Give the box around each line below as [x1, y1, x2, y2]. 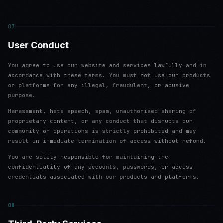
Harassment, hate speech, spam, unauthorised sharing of [8, 108, 196, 114]
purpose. [8, 92, 36, 99]
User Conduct [8, 40, 69, 50]
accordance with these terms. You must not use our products [8, 72, 210, 79]
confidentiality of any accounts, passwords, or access [8, 163, 193, 170]
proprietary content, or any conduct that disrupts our [8, 117, 193, 124]
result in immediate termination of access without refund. [8, 137, 207, 144]
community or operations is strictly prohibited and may [8, 127, 196, 134]
